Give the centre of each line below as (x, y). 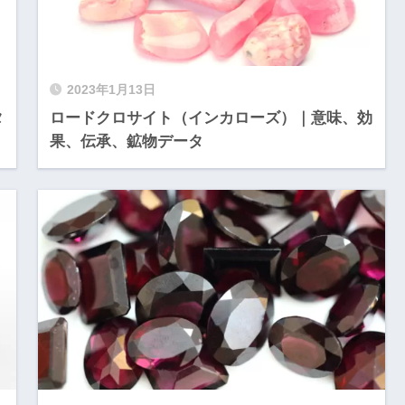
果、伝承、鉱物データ (126, 141)
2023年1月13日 (111, 89)
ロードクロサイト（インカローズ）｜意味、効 (211, 118)
